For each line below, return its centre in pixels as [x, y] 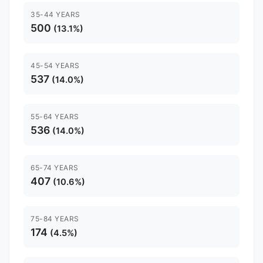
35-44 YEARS [55, 14]
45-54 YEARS [55, 65]
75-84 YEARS [55, 218]
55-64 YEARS [55, 116]
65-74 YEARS [55, 167]
